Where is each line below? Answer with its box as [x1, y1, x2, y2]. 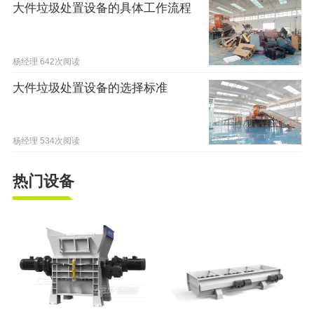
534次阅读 [39, 135, 80, 146]
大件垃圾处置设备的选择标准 [12, 80, 168, 95]
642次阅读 [39, 56, 80, 67]
